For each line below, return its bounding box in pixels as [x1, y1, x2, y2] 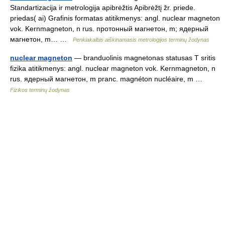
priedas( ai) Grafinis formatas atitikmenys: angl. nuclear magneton [10, 14, 220, 23]
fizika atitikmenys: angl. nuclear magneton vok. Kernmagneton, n [10, 64, 215, 73]
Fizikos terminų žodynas [10, 87, 70, 93]
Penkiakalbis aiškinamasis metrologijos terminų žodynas [73, 37, 209, 43]
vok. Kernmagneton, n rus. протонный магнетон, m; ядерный [10, 25, 208, 33]
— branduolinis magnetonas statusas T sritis [72, 54, 215, 62]
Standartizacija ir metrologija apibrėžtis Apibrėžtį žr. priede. [10, 4, 195, 12]
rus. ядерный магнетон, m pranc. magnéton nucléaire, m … [10, 75, 206, 83]
